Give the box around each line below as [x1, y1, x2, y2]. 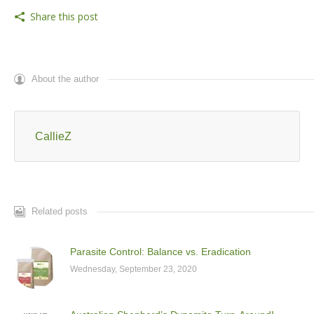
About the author [32, 74, 99, 84]
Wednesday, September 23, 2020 [70, 264, 197, 274]
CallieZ [35, 130, 71, 142]
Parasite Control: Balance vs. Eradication [70, 246, 251, 257]
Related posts [32, 206, 88, 217]
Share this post [30, 10, 98, 23]
